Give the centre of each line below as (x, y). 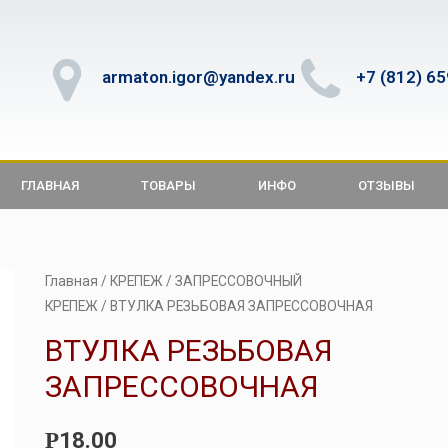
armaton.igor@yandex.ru (198, 76)
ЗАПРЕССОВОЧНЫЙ (238, 281)
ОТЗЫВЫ (386, 185)
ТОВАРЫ (168, 185)
